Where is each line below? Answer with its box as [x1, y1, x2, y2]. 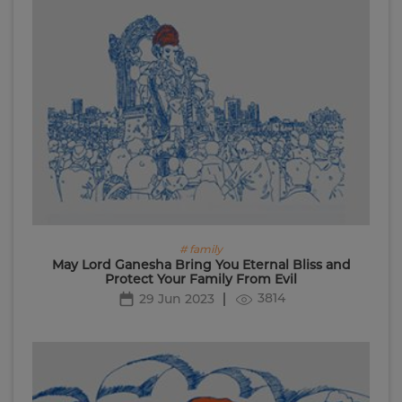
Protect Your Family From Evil [105, 271, 297, 288]
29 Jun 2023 [138, 291, 214, 308]
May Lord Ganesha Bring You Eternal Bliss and [51, 257, 351, 274]
